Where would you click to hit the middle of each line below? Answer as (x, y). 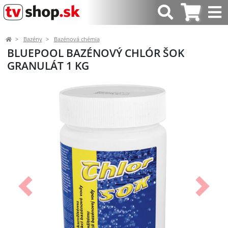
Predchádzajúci (51, 191)
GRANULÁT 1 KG (48, 65)
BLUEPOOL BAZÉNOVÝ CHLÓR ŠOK (96, 53)
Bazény (33, 39)
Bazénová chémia (77, 39)
